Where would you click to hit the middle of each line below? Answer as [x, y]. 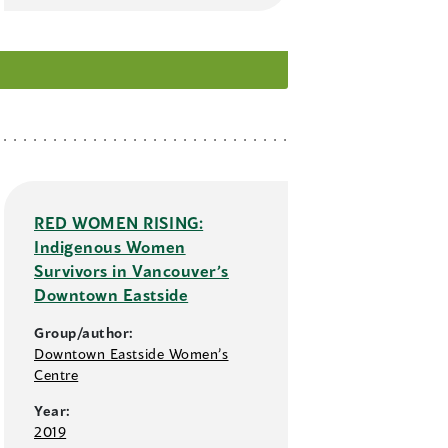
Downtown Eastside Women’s [131, 354]
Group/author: [84, 333]
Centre [56, 375]
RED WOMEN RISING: [119, 223]
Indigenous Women [110, 247]
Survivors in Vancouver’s [131, 271]
